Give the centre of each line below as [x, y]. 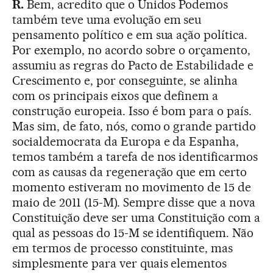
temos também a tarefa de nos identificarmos [135, 156]
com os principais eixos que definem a [115, 95]
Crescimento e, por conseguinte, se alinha [125, 80]
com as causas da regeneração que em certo [130, 172]
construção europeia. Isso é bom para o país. [132, 111]
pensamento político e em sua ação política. [130, 34]
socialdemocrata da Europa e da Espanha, [126, 141]
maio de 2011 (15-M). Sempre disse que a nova [134, 202]
